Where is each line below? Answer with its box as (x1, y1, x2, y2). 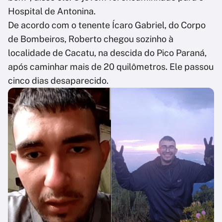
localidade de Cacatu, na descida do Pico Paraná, (8, 48, 207, 58)
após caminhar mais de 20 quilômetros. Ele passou (8, 61, 214, 72)
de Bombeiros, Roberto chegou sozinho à (8, 34, 173, 45)
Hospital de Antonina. (8, 6, 96, 17)
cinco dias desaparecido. (8, 75, 109, 86)
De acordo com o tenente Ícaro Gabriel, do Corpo (8, 20, 206, 31)
